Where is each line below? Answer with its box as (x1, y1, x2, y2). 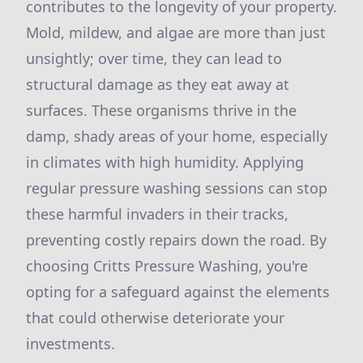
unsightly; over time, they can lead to (26, 49, 282, 68)
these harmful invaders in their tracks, (26, 204, 288, 224)
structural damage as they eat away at (26, 75, 289, 94)
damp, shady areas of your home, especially (26, 126, 327, 146)
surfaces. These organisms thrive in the (26, 100, 297, 120)
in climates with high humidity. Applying (26, 152, 304, 172)
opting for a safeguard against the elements (26, 282, 330, 301)
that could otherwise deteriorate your (26, 308, 284, 327)
